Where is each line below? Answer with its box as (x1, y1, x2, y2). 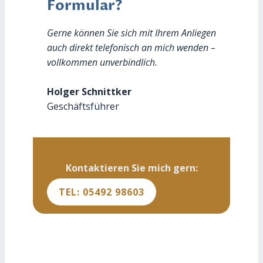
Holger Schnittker (47, 85, 131, 99)
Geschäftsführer (47, 100, 119, 113)
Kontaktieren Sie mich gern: (65, 161, 198, 175)
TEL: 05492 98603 (59, 186, 144, 199)
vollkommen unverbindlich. (47, 56, 157, 69)
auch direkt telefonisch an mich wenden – (47, 41, 215, 55)
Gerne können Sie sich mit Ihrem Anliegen (47, 26, 216, 40)
